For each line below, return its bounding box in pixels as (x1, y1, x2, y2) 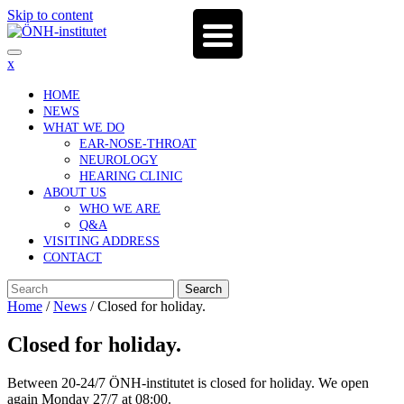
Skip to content (7, 7, 93, 23)
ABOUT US (43, 186, 106, 199)
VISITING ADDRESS (43, 234, 160, 248)
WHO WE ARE (79, 202, 161, 216)
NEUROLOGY (79, 153, 158, 167)
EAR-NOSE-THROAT (79, 137, 197, 151)
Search (185, 282, 222, 296)
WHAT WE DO (43, 121, 124, 134)
